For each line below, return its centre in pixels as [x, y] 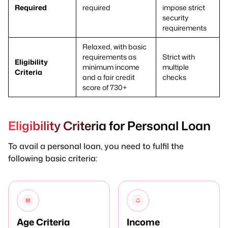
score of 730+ [105, 87]
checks [174, 77]
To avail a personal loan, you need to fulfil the [96, 146]
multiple [176, 67]
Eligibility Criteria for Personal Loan [109, 125]
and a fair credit [109, 77]
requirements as [109, 56]
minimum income [111, 67]
